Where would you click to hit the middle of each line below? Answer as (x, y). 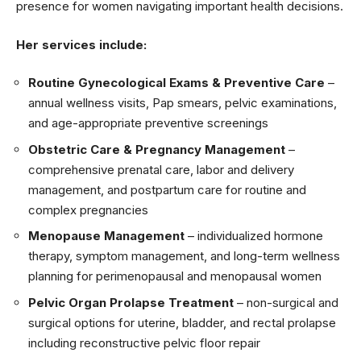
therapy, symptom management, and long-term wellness (184, 256)
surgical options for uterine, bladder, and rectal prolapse (182, 322)
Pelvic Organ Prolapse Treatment (131, 302)
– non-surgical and (286, 302)
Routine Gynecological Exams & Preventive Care (176, 83)
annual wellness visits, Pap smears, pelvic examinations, (183, 103)
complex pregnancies (88, 210)
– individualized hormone (254, 236)
